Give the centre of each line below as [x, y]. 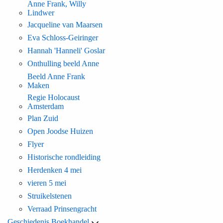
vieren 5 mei [47, 183]
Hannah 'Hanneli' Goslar [66, 51]
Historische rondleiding [64, 157]
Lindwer [41, 13]
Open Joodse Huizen [60, 131]
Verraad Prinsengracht [62, 209]
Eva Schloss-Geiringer [63, 38]
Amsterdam [46, 107]
